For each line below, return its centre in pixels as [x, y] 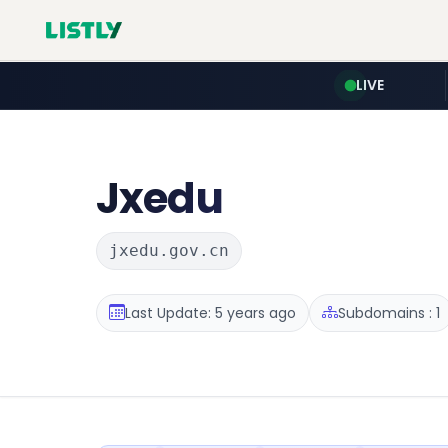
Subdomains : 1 [389, 312]
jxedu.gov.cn [169, 250]
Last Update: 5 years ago [210, 312]
